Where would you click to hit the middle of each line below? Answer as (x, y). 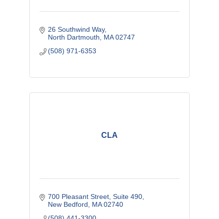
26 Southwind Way (77, 30)
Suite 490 (128, 197)
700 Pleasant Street (79, 197)
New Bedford (68, 205)
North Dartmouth (74, 37)
